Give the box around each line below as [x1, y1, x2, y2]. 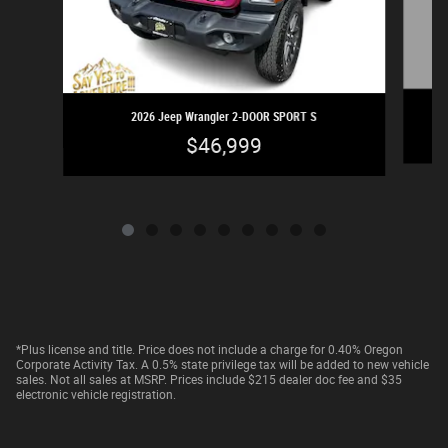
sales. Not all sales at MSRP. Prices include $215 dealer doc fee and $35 [16, 372, 402, 387]
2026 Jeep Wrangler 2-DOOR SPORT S [131, 109, 317, 124]
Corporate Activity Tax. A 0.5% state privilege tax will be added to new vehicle [16, 357, 429, 372]
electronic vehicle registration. [16, 387, 176, 402]
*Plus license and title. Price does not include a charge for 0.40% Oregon [16, 342, 403, 357]
